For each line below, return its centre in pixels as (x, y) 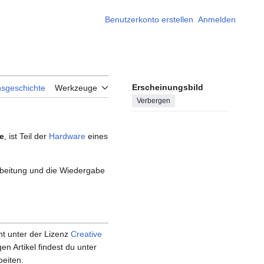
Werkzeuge (76, 88)
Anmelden (217, 19)
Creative (86, 234)
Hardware (67, 136)
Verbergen (154, 101)
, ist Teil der (27, 136)
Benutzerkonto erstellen (149, 19)
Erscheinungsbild (168, 88)
